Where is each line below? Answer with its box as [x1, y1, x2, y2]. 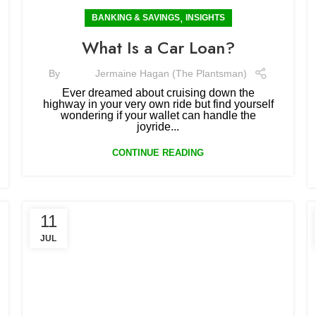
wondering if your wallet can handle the [60, 109, 256, 121]
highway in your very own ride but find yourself [42, 98, 274, 110]
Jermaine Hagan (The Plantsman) [95, 67, 247, 79]
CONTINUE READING [112, 147, 204, 158]
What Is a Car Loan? [81, 35, 235, 60]
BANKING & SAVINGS [91, 13, 180, 23]
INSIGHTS [185, 13, 225, 23]
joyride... [137, 121, 179, 133]
